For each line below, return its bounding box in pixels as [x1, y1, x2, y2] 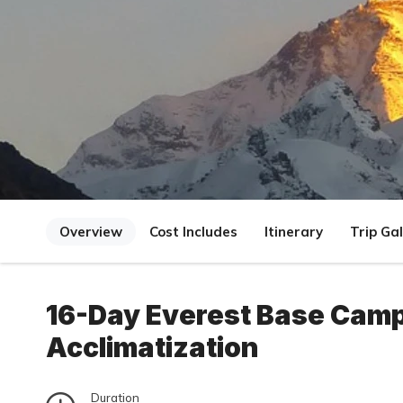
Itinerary [264, 222, 323, 240]
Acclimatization [46, 330, 259, 363]
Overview [59, 222, 122, 240]
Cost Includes [149, 222, 237, 240]
